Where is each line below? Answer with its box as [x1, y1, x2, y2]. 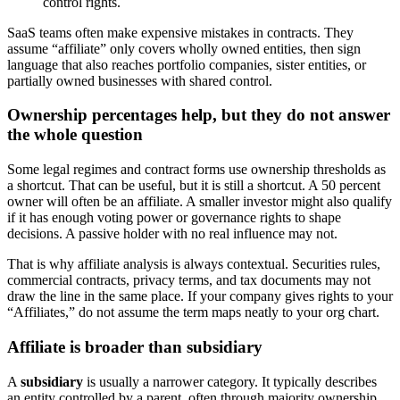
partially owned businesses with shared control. [7, 72, 272, 88]
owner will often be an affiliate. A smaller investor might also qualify [7, 194, 392, 210]
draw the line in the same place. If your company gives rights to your [7, 288, 393, 304]
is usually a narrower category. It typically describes [83, 373, 377, 389]
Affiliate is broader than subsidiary [7, 337, 262, 356]
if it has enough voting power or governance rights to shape [7, 210, 341, 226]
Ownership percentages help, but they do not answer [7, 105, 390, 125]
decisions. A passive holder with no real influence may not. [7, 226, 337, 242]
